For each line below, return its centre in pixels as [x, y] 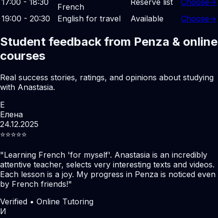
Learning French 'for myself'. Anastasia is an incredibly [106, 154]
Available [147, 18]
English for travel [89, 18]
